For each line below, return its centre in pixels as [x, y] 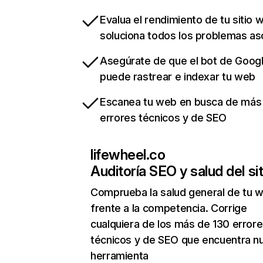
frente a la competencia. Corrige [169, 208]
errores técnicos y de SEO [163, 118]
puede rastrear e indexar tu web [178, 77]
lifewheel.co [128, 155]
